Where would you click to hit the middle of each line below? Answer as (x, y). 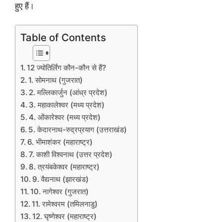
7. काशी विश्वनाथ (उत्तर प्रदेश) (71, 155)
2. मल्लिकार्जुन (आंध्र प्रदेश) (68, 93)
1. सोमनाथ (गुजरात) (56, 80)
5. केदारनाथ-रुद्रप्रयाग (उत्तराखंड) (78, 130)
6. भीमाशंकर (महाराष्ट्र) (60, 142)
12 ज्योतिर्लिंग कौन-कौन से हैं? (67, 68)
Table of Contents (63, 38)
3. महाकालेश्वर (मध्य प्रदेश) (67, 105)
